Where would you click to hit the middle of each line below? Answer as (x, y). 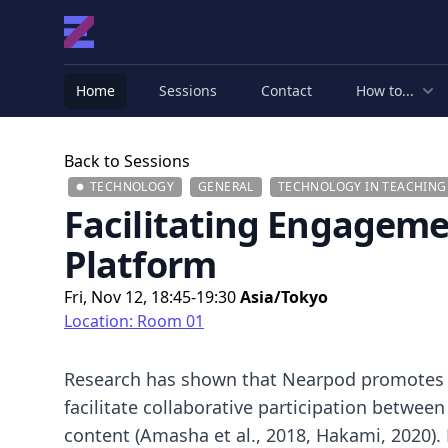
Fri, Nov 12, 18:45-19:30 (152, 297)
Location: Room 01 (134, 321)
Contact (286, 90)
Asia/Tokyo (284, 297)
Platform (140, 264)
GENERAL (226, 186)
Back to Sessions (127, 161)
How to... (385, 90)
